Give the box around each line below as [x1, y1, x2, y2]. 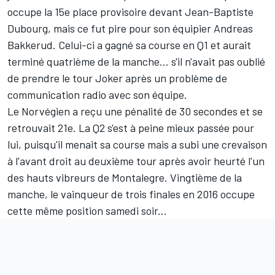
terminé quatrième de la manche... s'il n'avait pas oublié [7, 55, 265, 69]
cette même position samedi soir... [7, 204, 167, 218]
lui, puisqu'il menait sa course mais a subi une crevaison [7, 137, 267, 152]
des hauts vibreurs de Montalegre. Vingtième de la [7, 171, 242, 185]
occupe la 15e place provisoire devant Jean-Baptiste [7, 5, 254, 19]
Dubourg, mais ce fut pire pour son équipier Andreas [7, 21, 253, 36]
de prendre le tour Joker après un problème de [7, 71, 227, 85]
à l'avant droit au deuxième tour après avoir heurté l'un [7, 154, 265, 168]
